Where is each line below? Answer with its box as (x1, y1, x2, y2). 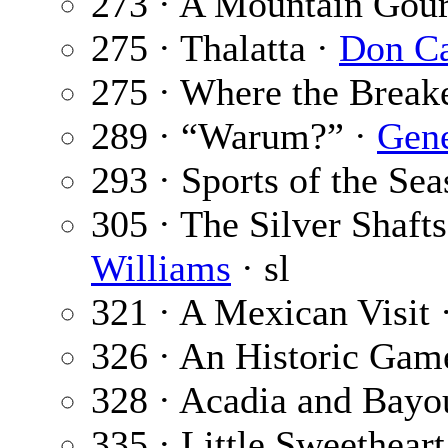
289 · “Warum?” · (91, 115, 377, 158)
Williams (91, 247, 231, 290)
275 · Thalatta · (91, 27, 339, 70)
